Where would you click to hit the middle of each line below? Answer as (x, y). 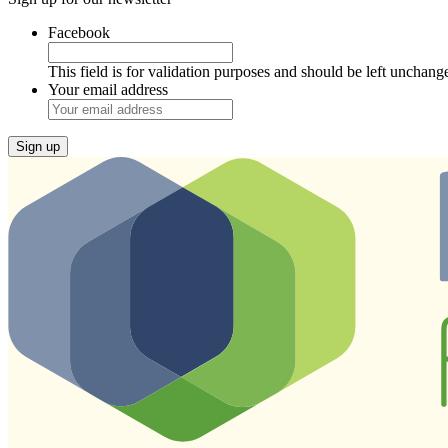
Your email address (108, 89)
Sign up (38, 146)
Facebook (79, 32)
